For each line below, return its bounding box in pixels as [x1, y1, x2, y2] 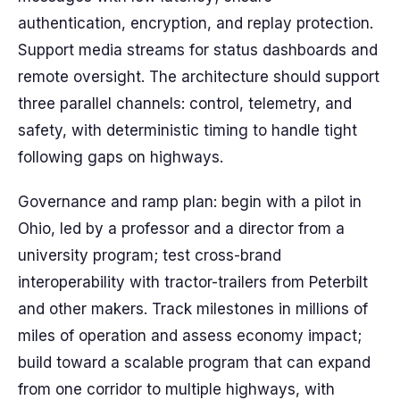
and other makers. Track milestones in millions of [18, 300, 368, 318]
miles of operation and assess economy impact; [18, 327, 362, 345]
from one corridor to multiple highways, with [18, 380, 335, 398]
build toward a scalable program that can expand [18, 354, 371, 371]
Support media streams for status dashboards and [18, 41, 378, 59]
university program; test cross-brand [18, 246, 281, 264]
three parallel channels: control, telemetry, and [18, 95, 352, 112]
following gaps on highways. [18, 148, 223, 166]
